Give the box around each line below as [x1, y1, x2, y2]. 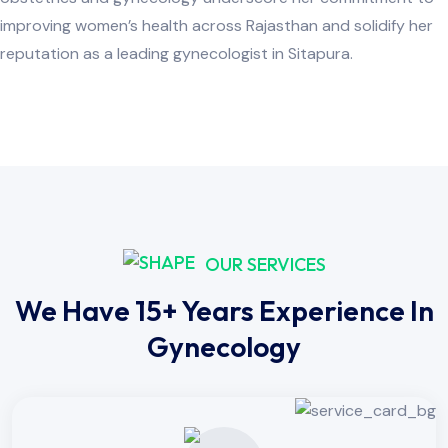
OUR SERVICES [204, 252, 326, 276]
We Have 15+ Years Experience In [14, 293, 434, 329]
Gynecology [147, 329, 301, 365]
